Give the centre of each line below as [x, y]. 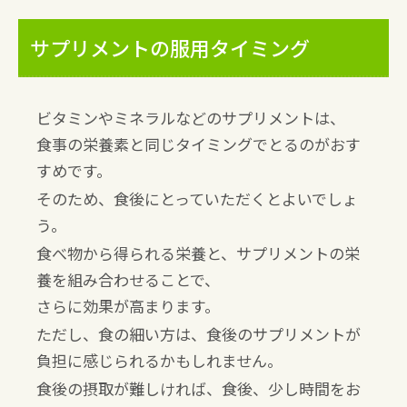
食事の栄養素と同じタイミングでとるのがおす [199, 144]
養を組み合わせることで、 [128, 279]
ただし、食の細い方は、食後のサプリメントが [199, 333]
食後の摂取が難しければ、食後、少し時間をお [199, 388]
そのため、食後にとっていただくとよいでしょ [197, 198]
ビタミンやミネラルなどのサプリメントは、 [191, 117]
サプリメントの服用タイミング [170, 47]
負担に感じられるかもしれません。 [159, 360]
